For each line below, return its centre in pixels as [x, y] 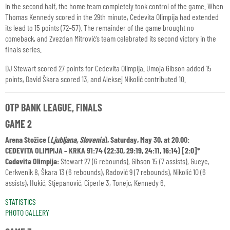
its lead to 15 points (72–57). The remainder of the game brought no [100, 27]
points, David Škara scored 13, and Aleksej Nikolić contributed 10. [95, 79]
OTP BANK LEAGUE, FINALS [54, 107]
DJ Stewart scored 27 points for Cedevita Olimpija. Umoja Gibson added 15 [108, 68]
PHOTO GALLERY [27, 212]
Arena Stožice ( [28, 139]
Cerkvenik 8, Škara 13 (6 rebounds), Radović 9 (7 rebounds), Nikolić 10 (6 [106, 172]
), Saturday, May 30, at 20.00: [147, 139]
